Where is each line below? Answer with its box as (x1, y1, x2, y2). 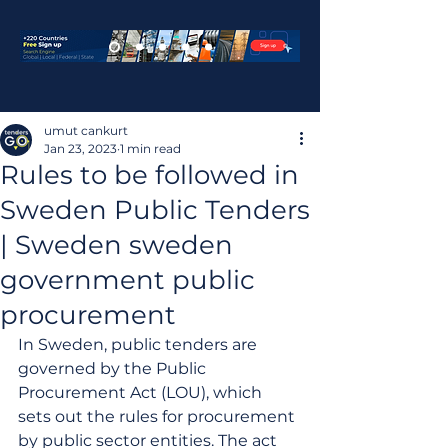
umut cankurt (44, 123, 128, 138)
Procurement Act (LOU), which (18, 383, 266, 402)
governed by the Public (18, 359, 210, 378)
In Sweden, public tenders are (18, 335, 261, 354)
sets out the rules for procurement (18, 407, 299, 426)
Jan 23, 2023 (44, 141, 117, 156)
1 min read (120, 141, 181, 156)
